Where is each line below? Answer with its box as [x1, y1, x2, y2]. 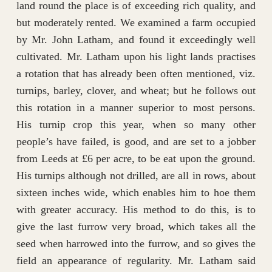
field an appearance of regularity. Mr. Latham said [16, 254, 256, 267]
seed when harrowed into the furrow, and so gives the [16, 237, 256, 250]
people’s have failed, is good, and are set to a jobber [16, 135, 256, 148]
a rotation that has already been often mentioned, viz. [16, 67, 256, 80]
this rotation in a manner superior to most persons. [16, 101, 256, 114]
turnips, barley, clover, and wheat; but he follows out [16, 84, 256, 97]
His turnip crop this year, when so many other [16, 118, 256, 131]
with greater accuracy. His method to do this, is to [16, 203, 256, 216]
